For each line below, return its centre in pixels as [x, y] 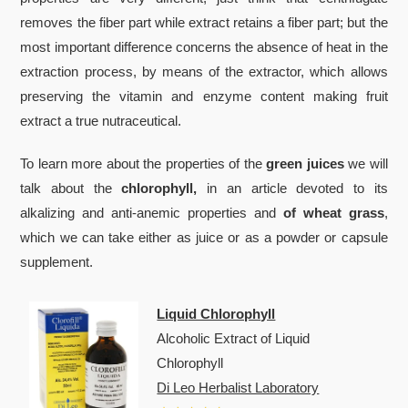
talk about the [71, 188]
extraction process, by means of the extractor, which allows [204, 71]
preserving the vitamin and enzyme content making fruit [204, 96]
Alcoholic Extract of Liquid [234, 338]
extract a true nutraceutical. [101, 120]
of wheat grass [330, 212]
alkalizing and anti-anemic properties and [148, 212]
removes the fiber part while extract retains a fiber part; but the [204, 22]
